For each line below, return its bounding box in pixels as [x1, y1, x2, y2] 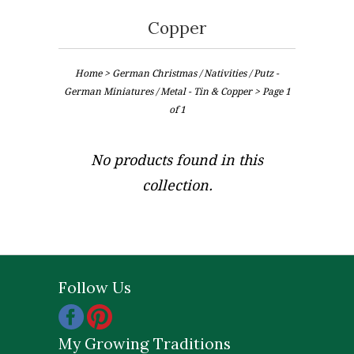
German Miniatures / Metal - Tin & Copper [63, 86, 252, 97]
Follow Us [58, 277, 131, 297]
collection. [141, 177, 213, 194]
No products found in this [91, 152, 263, 168]
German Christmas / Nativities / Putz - [112, 68, 279, 79]
